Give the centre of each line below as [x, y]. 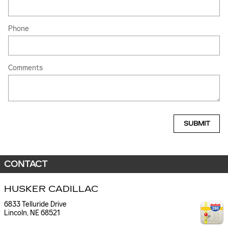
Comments [25, 68]
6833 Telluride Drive [35, 204]
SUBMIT [197, 123]
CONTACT [26, 164]
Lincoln [16, 213]
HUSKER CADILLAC [51, 189]
